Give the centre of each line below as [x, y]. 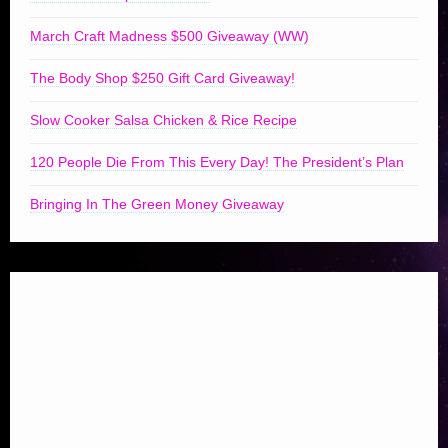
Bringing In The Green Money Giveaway [157, 204]
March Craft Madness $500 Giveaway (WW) [169, 36]
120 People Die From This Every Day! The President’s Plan [217, 162]
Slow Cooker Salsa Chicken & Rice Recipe [163, 120]
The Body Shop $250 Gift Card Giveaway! [162, 78]
